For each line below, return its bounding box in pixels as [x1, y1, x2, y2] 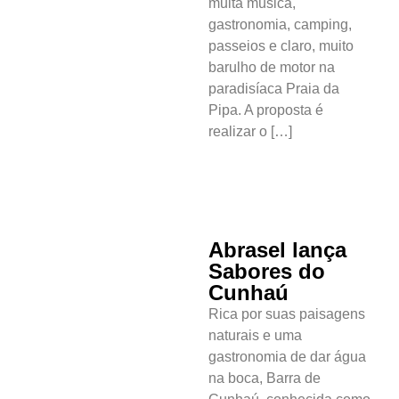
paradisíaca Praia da [208, 80, 339, 96]
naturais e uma [208, 327, 302, 343]
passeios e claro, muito [208, 37, 354, 53]
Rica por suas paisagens [208, 305, 365, 322]
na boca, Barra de [208, 370, 321, 386]
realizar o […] [208, 123, 292, 139]
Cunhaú [208, 280, 289, 305]
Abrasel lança [208, 237, 346, 262]
